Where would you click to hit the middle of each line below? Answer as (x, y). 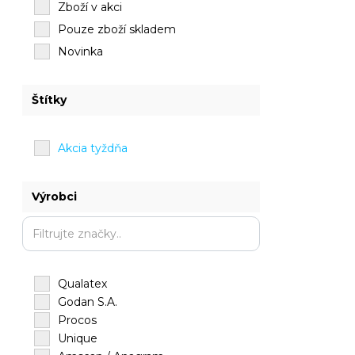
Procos (78, 320)
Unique (78, 338)
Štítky (50, 100)
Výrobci (55, 197)
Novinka (81, 52)
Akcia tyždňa (93, 148)
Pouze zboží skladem (117, 29)
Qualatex (83, 284)
